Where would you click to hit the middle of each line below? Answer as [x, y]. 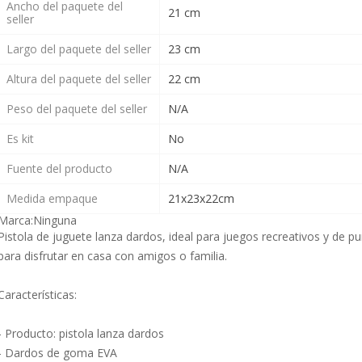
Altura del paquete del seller [78, 79]
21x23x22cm [201, 199]
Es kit [20, 139]
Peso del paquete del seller [76, 109]
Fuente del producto [59, 169]
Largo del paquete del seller [78, 49]
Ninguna [55, 221]
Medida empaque [52, 199]
